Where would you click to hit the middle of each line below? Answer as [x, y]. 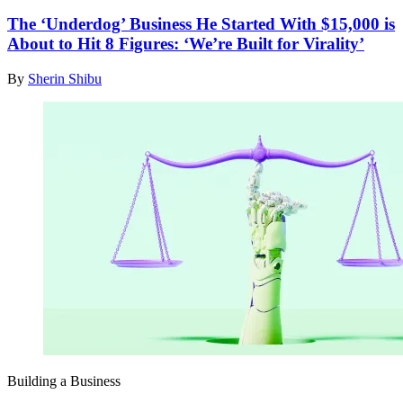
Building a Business [64, 381]
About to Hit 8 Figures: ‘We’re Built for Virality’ [186, 43]
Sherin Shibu [65, 78]
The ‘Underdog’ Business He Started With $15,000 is [201, 23]
